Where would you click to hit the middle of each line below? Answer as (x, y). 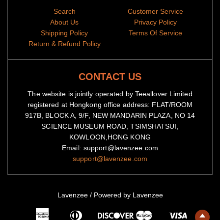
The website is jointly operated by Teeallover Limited (110, 94)
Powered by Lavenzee (128, 195)
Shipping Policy (65, 33)
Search (64, 11)
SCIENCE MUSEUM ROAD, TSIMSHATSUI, (110, 126)
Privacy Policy (156, 22)
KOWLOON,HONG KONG (110, 137)
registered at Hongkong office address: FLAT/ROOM (110, 105)
